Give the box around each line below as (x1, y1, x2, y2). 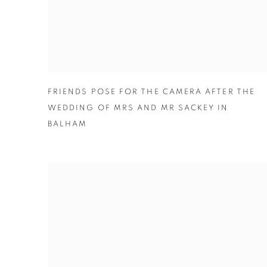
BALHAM (48, 120, 88, 129)
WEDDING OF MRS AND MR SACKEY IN (48, 104, 229, 113)
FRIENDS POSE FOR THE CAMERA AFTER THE (48, 88, 255, 97)
